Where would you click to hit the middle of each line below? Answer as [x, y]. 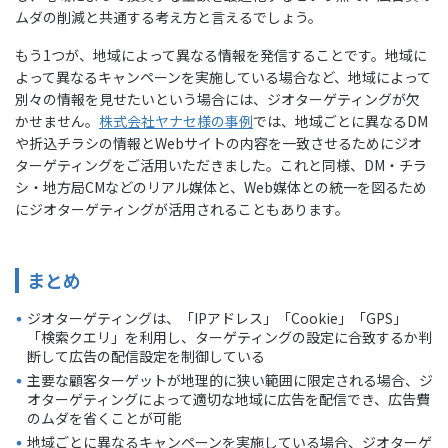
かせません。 [57, 120]
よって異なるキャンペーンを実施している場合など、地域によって [223, 76]
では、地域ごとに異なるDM [340, 120]
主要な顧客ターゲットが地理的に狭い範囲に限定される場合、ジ [230, 379]
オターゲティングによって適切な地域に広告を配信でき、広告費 [228, 398]
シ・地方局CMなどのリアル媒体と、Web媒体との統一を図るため [221, 186]
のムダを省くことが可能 [104, 417]
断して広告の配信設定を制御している [146, 355]
